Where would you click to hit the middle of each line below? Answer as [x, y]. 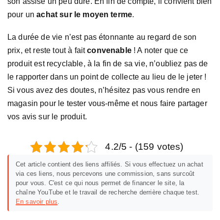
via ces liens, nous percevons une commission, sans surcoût [105, 174]
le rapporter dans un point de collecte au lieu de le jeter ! [107, 77]
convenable [110, 51]
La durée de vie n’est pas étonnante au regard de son [102, 37]
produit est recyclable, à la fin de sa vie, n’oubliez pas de [108, 64]
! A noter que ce [161, 51]
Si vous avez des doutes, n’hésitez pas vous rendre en [104, 90]
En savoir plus [37, 202]
